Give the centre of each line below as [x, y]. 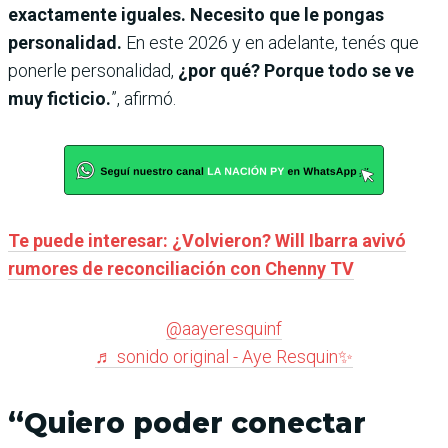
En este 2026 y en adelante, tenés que [270, 43]
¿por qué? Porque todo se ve [296, 71]
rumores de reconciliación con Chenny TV [181, 269]
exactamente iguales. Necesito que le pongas [196, 15]
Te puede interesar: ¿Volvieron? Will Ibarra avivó [207, 241]
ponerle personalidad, [93, 71]
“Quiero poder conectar [187, 423]
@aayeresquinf [224, 329]
